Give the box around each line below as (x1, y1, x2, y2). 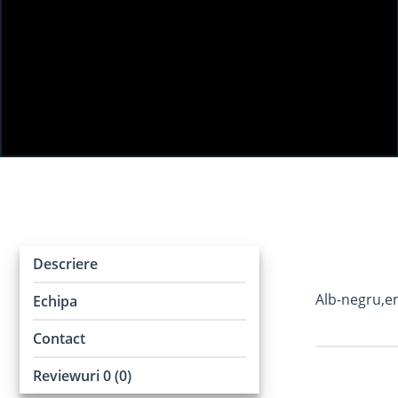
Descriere (33, 254, 98, 274)
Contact (33, 329, 85, 348)
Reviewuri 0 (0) (33, 366, 131, 386)
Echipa (33, 291, 77, 311)
